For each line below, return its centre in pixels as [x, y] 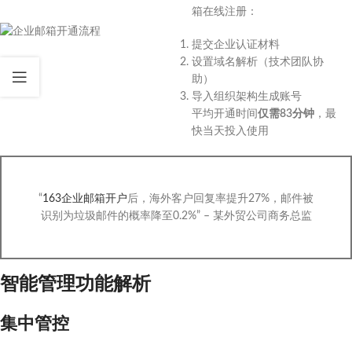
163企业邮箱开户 [85, 199]
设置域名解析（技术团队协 [258, 62]
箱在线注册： [225, 12]
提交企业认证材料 [236, 45]
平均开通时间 [225, 114]
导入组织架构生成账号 [247, 97]
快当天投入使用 [230, 131]
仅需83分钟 [286, 114]
